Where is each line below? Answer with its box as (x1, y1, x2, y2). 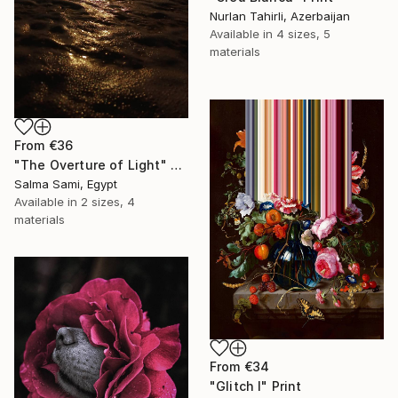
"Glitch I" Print (210, 378, 302, 394)
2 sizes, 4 (81, 194, 135, 209)
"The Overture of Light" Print (170, 156, 182, 172)
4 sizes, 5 (276, 26, 330, 41)
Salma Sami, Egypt (14, 176, 117, 191)
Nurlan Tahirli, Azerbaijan (210, 8, 350, 23)
